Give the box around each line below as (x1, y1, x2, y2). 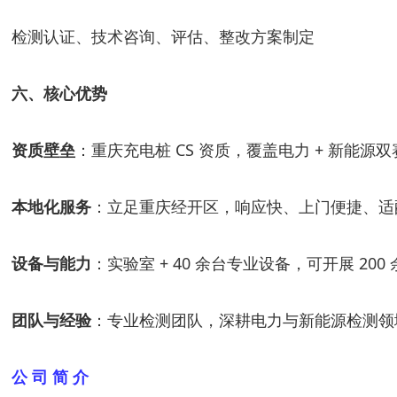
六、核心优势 (12, 82, 107, 104)
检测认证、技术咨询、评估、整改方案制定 (12, 26, 315, 47)
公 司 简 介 (12, 366, 89, 387)
